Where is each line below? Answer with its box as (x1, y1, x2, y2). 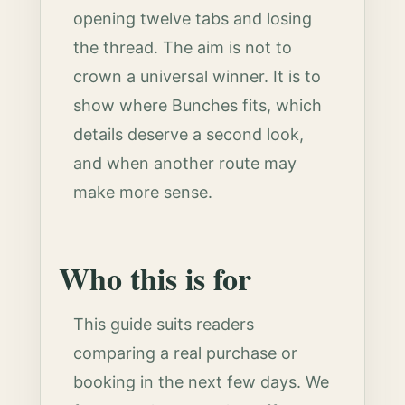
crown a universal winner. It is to (73, 67, 322, 86)
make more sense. (73, 183, 213, 202)
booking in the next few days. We (73, 372, 330, 391)
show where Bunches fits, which (73, 96, 323, 115)
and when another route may (73, 154, 297, 173)
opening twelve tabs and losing (73, 9, 313, 28)
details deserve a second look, (73, 125, 305, 144)
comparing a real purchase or (73, 344, 298, 363)
